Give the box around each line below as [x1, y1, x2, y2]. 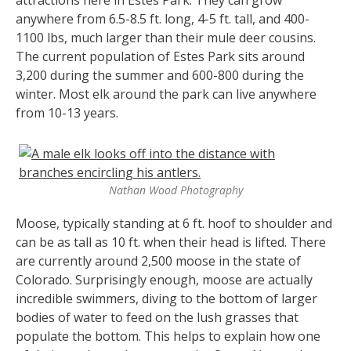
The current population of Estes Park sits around [16, 47, 305, 65]
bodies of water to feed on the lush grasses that [16, 308, 299, 326]
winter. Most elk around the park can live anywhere [16, 85, 317, 103]
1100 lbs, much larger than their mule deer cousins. [16, 28, 316, 46]
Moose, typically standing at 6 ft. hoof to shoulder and [16, 214, 332, 232]
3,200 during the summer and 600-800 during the [16, 66, 304, 84]
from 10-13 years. [16, 103, 118, 121]
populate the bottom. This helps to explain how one [16, 327, 320, 345]
